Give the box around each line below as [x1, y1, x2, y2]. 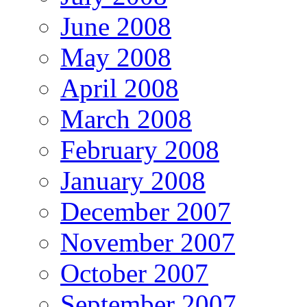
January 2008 [60, 166, 206, 196]
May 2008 [60, 42, 171, 73]
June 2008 [60, 12, 171, 42]
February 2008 [60, 135, 219, 165]
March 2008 [60, 104, 192, 134]
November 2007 [60, 228, 235, 258]
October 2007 [60, 258, 208, 288]
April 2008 [60, 73, 179, 103]
